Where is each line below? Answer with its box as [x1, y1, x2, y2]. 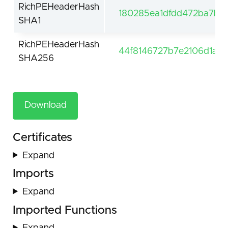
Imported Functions [13, 205, 117, 217]
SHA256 [18, 54, 54, 64]
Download [24, 101, 67, 110]
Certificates [13, 132, 72, 144]
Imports [13, 168, 54, 180]
